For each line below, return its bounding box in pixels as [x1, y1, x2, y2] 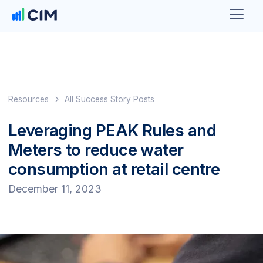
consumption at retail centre [8, 159, 220, 180]
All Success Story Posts [65, 94, 155, 104]
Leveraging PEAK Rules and [8, 120, 216, 141]
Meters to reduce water [8, 140, 184, 160]
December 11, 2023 [8, 182, 102, 195]
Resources [8, 94, 49, 104]
